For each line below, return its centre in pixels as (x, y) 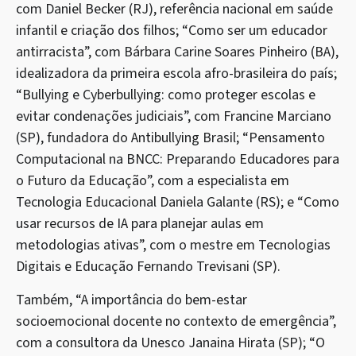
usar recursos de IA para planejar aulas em (140, 224)
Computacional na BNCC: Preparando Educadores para (178, 160)
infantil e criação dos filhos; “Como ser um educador (172, 31)
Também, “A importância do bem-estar (132, 300)
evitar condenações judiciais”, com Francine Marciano (174, 117)
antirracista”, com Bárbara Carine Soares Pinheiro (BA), (177, 52)
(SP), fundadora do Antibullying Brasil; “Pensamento (170, 138)
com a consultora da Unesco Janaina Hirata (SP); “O (170, 342)
